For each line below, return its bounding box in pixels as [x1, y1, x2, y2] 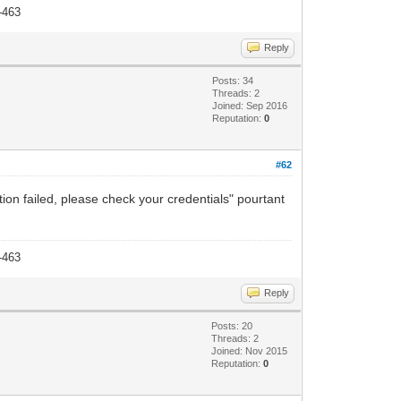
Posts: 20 [211, 320, 253, 331]
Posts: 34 [212, 74, 254, 86]
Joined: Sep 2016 [212, 99, 288, 111]
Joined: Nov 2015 [211, 345, 288, 356]
